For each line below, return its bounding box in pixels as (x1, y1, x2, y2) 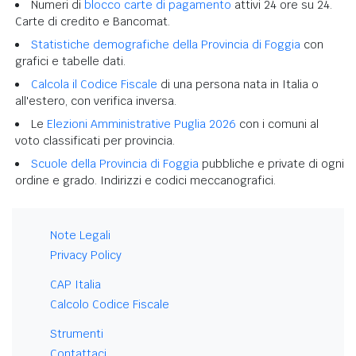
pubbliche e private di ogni (199, 156, 344, 171)
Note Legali (50, 227, 110, 242)
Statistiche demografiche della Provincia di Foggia (31, 37, 300, 52)
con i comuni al (236, 116, 319, 131)
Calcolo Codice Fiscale (50, 296, 169, 311)
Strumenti (50, 326, 103, 341)
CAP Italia (50, 277, 101, 292)
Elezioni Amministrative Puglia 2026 (47, 116, 236, 131)
